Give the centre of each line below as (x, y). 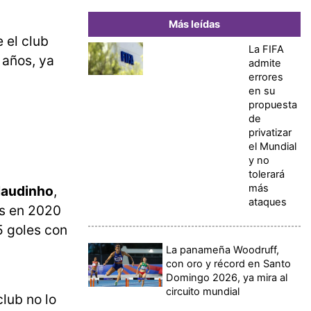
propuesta (273, 105)
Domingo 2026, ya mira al (227, 278)
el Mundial (272, 147)
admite (265, 64)
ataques (268, 202)
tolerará (267, 175)
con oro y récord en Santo (229, 264)
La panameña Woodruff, (223, 250)
